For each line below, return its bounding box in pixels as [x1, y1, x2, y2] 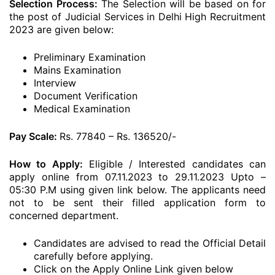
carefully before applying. [34, 250, 153, 262]
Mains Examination [34, 64, 121, 76]
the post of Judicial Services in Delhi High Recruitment [9, 10, 266, 23]
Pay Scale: [9, 130, 60, 142]
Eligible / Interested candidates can [82, 158, 266, 170]
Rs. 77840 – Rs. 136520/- [60, 130, 176, 142]
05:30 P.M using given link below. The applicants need [9, 184, 266, 196]
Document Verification [34, 90, 137, 102]
